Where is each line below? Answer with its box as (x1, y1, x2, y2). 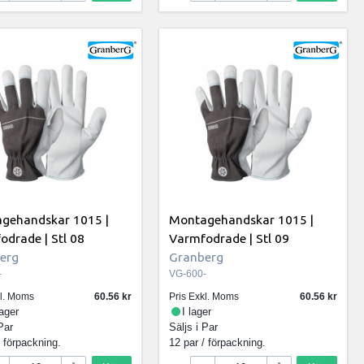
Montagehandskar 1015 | (169, 212, 314, 227)
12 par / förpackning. (169, 336, 266, 349)
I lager (182, 305, 212, 318)
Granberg (169, 249, 224, 265)
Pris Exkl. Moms (169, 291, 240, 303)
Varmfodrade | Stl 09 (169, 231, 290, 246)
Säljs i (169, 321, 202, 334)
